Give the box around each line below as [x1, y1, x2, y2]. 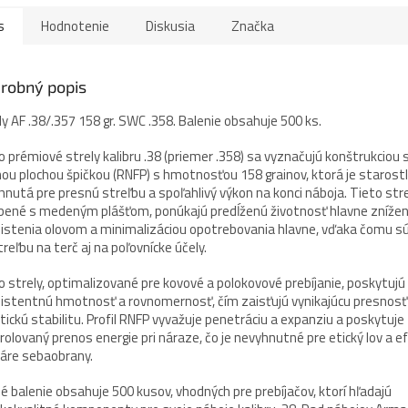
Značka [231, 15, 274, 36]
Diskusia [146, 15, 195, 36]
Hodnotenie [41, 15, 109, 36]
